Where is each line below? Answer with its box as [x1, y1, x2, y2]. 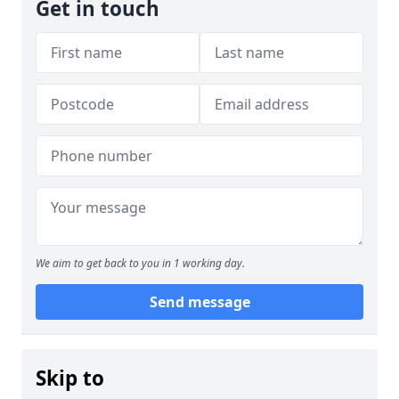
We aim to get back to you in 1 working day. [36, 256, 245, 272]
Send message [149, 292, 250, 313]
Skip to [36, 364, 104, 393]
